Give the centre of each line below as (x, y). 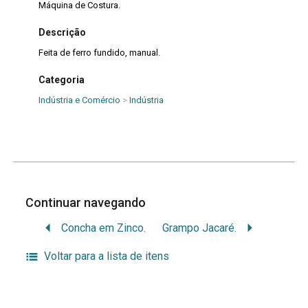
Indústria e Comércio (79, 100)
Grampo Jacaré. (199, 228)
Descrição (62, 32)
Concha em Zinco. (103, 228)
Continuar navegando (87, 203)
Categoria (61, 80)
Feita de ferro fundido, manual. (99, 52)
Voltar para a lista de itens (106, 256)
